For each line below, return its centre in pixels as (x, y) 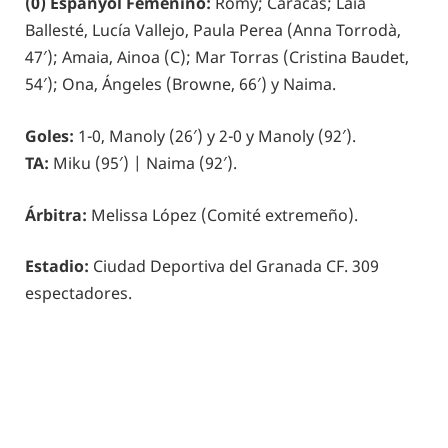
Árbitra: (58, 214)
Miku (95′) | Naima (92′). (145, 162)
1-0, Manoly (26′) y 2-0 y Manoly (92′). (217, 135)
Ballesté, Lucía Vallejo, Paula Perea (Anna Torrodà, (213, 30)
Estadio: (57, 266)
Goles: (51, 135)
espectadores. (78, 293)
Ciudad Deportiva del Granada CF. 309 (234, 266)
